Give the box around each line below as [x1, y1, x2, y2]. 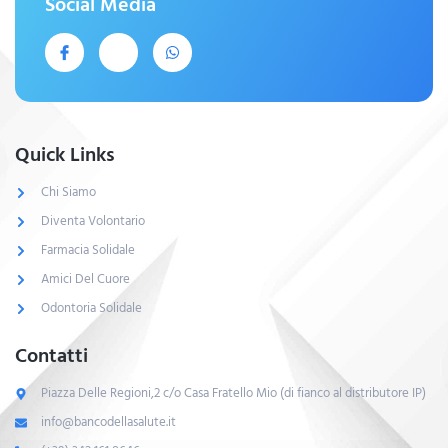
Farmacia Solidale [41, 239, 135, 262]
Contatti [15, 340, 88, 373]
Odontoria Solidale [41, 297, 142, 320]
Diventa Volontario [41, 210, 145, 233]
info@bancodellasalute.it [41, 411, 176, 434]
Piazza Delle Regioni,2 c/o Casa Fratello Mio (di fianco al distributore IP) [41, 382, 426, 405]
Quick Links [15, 139, 115, 172]
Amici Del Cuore [41, 268, 130, 291]
